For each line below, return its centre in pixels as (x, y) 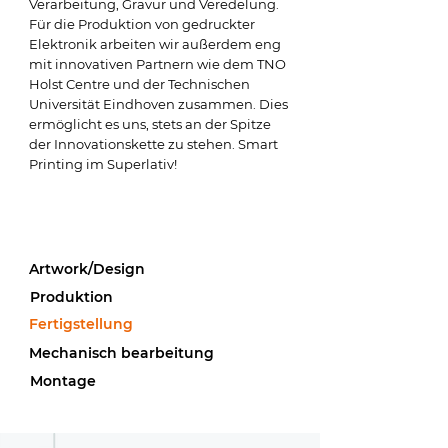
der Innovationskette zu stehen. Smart (153, 144)
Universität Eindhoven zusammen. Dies (158, 104)
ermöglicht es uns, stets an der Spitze (150, 124)
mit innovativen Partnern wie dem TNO (157, 64)
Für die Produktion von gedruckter (142, 24)
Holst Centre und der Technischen (139, 84)
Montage (63, 381)
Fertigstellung (81, 324)
